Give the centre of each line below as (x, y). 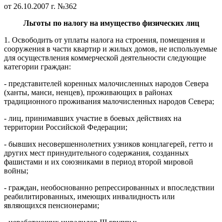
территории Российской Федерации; (66, 127)
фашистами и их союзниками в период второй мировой (99, 162)
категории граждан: (37, 67)
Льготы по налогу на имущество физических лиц (111, 23)
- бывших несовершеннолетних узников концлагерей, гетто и (109, 144)
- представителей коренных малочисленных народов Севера (106, 84)
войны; (16, 171)
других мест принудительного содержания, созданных (96, 153)
